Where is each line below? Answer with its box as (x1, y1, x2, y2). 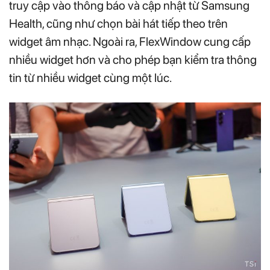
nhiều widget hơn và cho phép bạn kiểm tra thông (9, 52, 257, 67)
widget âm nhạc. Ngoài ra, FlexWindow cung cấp (9, 34, 251, 49)
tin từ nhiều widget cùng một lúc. (9, 70, 172, 85)
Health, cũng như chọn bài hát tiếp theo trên (9, 16, 228, 31)
